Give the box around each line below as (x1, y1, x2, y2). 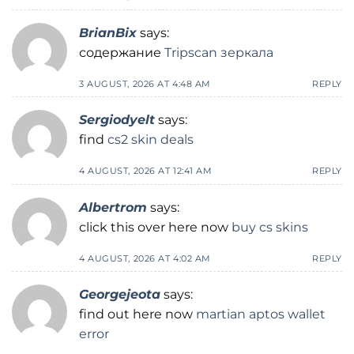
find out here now (79, 307, 196, 322)
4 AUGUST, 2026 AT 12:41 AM (79, 165, 213, 177)
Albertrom (79, 199, 147, 215)
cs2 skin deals (107, 132, 194, 148)
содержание (79, 44, 164, 60)
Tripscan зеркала (164, 44, 273, 60)
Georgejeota (79, 287, 160, 303)
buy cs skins (232, 219, 308, 235)
